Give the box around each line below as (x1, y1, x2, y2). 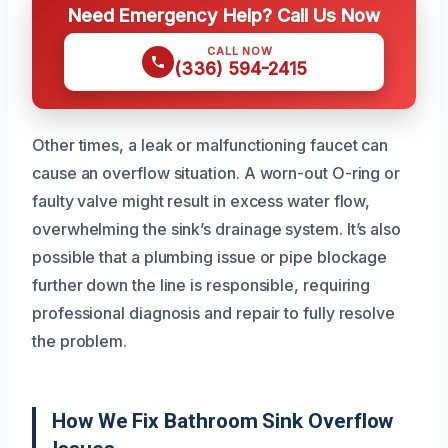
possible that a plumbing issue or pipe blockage (32, 247, 388, 268)
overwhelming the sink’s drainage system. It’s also (32, 219, 402, 240)
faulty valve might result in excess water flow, (32, 191, 371, 212)
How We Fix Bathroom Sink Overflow (52, 409, 394, 434)
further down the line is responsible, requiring (32, 275, 371, 296)
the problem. (32, 331, 128, 352)
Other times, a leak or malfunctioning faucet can (32, 135, 389, 156)
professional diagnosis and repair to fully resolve (32, 303, 396, 324)
